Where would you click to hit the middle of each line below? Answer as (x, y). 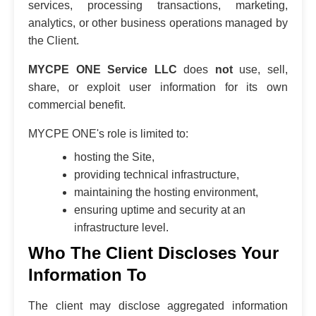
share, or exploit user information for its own (158, 87)
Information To (87, 274)
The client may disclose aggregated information (158, 305)
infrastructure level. (121, 227)
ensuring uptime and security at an (160, 209)
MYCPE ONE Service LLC (103, 69)
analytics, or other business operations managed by (158, 23)
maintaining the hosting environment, (166, 192)
